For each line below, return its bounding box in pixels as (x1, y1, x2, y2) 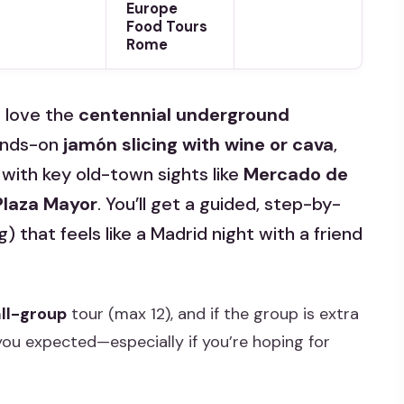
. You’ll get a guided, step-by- (97, 192, 341, 216)
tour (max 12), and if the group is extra (67, 303, 359, 326)
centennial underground (78, 103, 289, 127)
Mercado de (243, 162, 348, 187)
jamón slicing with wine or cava (63, 133, 334, 157)
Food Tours (125, 16, 207, 36)
